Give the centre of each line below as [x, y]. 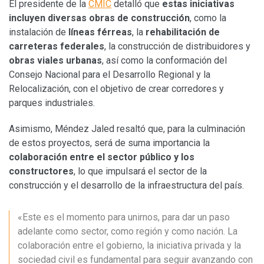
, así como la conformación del [164, 60]
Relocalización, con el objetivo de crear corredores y [116, 88]
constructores [41, 171]
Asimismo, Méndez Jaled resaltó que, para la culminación [127, 128]
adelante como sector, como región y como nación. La [128, 231]
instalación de [39, 32]
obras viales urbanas [55, 60]
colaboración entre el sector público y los [102, 157]
